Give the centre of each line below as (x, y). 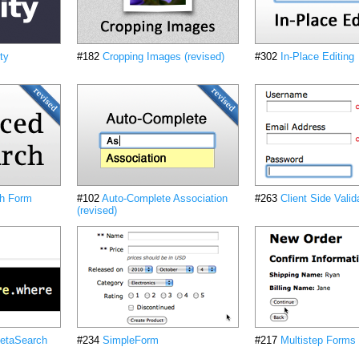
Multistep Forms (318, 340)
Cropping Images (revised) (163, 56)
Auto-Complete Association (165, 198)
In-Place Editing (317, 56)
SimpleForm (131, 340)
